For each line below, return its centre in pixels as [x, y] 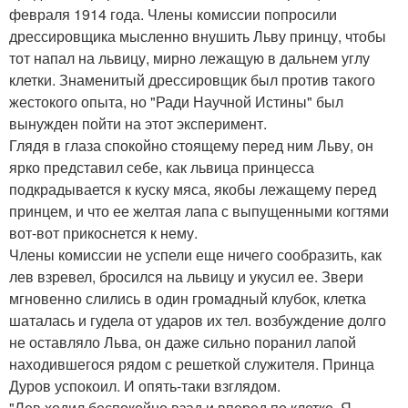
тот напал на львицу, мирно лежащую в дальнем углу [189, 58]
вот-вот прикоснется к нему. [103, 233]
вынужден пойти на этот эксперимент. [138, 123]
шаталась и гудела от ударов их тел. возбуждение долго [198, 320]
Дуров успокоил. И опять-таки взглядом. [145, 386]
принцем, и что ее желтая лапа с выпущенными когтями [199, 211]
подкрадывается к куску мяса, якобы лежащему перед [193, 189]
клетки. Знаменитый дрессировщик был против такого [192, 80]
